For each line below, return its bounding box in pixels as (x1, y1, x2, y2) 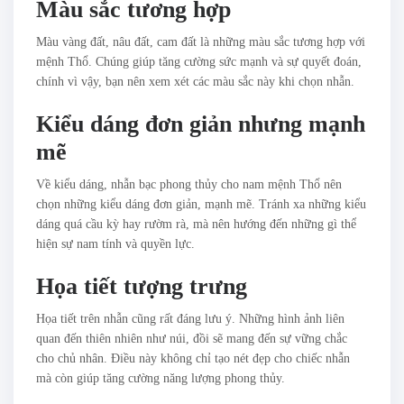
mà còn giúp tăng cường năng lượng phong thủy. (36, 372, 285, 386)
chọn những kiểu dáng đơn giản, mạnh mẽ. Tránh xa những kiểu (36, 197, 366, 212)
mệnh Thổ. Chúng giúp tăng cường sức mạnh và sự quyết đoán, (36, 55, 362, 69)
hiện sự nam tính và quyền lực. (36, 237, 195, 252)
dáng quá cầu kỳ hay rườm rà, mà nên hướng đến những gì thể (36, 217, 356, 232)
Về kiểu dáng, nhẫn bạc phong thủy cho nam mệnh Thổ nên (36, 178, 342, 192)
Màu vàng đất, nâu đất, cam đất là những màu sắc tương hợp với (36, 35, 365, 50)
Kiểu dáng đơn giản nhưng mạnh (36, 111, 365, 138)
